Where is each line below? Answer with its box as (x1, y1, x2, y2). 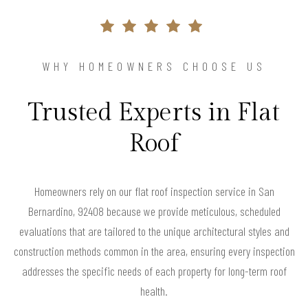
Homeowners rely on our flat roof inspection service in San (34, 183, 274, 199)
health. (140, 283, 168, 298)
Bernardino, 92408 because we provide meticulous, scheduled (27, 203, 280, 219)
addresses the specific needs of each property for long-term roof (21, 263, 287, 278)
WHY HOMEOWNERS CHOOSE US (42, 58, 266, 74)
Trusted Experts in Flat (28, 98, 280, 127)
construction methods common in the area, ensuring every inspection (13, 243, 295, 258)
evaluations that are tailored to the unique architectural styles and (19, 223, 289, 239)
